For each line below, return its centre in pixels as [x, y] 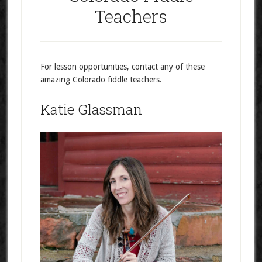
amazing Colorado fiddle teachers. [101, 80]
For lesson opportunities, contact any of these [122, 67]
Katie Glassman [91, 109]
